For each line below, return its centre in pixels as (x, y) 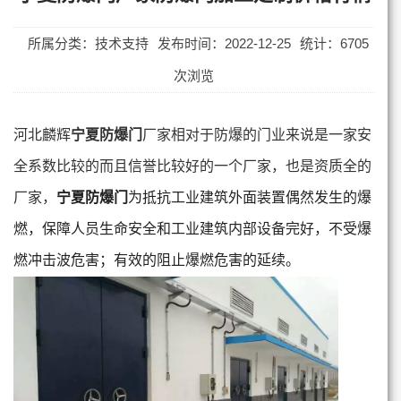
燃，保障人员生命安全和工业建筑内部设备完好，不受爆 (192, 228)
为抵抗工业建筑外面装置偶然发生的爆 (250, 197)
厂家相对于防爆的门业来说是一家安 (257, 134)
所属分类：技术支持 (89, 43)
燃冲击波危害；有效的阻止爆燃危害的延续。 (157, 260)
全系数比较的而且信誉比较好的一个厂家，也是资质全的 (192, 166)
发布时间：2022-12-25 (225, 43)
